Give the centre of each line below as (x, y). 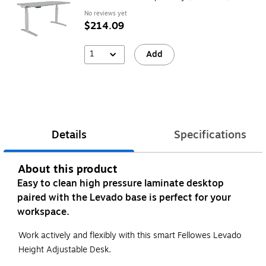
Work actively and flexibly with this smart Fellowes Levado (130, 236)
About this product (68, 170)
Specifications (210, 135)
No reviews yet (106, 13)
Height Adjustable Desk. (65, 250)
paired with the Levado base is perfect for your (124, 198)
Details (69, 135)
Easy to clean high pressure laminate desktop (121, 184)
